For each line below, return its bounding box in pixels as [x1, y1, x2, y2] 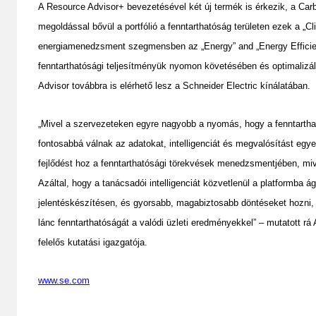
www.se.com [38, 274, 90, 286]
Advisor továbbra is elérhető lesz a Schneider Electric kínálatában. [38, 80, 313, 91]
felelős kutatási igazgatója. [38, 236, 147, 248]
